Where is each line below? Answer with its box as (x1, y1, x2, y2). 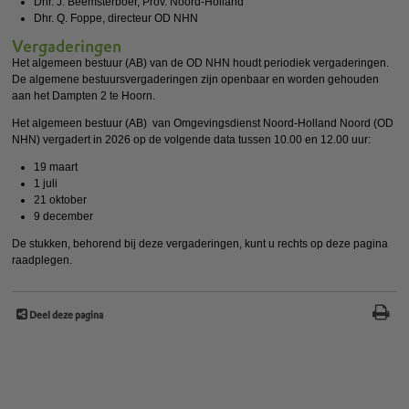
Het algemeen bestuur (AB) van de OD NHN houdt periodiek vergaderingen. (12, 57, 390, 69)
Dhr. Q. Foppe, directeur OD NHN (34, 12, 199, 25)
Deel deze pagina (29, 309, 104, 321)
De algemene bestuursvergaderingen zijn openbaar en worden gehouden (12, 73, 380, 86)
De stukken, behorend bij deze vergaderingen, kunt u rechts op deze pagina (12, 237, 389, 250)
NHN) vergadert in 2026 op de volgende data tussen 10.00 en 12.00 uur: (12, 133, 372, 146)
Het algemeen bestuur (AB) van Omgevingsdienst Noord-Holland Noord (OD (12, 117, 394, 130)
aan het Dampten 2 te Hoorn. (12, 89, 156, 102)
